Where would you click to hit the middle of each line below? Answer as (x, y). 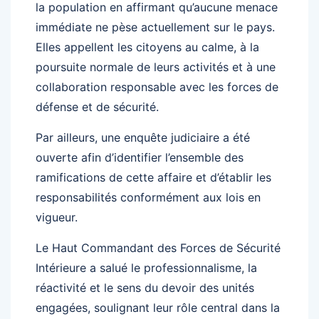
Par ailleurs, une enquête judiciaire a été (143, 138)
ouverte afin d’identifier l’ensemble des (140, 158)
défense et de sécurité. (97, 107)
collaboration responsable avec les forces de (157, 87)
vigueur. (57, 218)
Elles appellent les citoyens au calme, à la (147, 47)
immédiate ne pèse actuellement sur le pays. (155, 27)
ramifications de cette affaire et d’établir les (153, 178)
